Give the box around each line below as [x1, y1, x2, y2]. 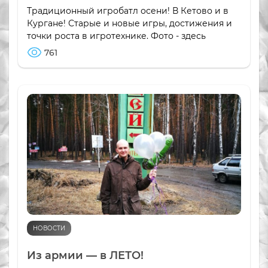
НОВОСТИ [33, 224, 65, 232]
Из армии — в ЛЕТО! [27, 248, 144, 262]
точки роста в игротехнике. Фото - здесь [27, 31, 206, 42]
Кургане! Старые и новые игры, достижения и [27, 18, 232, 29]
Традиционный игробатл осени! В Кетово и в [27, 5, 229, 17]
